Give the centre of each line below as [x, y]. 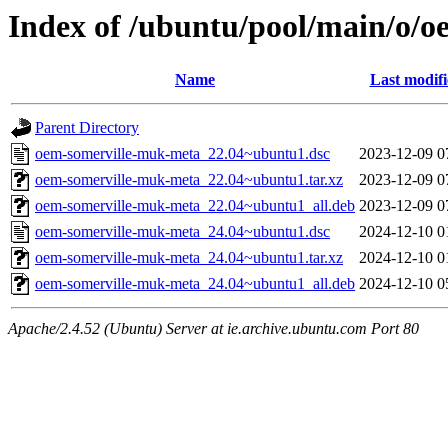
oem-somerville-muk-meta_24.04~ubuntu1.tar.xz [189, 258]
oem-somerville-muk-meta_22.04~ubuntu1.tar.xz [189, 180]
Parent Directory [87, 128]
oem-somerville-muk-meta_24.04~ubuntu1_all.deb [195, 284]
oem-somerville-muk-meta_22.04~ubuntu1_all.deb [195, 206]
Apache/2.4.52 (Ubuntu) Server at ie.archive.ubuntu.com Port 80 [213, 329]
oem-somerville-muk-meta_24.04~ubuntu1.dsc [182, 232]
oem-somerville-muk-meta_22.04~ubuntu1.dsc [182, 154]
